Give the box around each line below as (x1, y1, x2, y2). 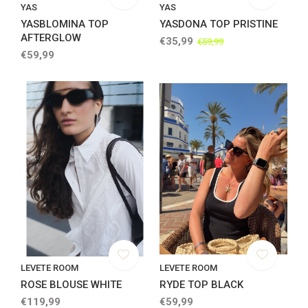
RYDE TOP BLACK (159, 278, 243, 291)
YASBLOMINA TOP (21, 18, 109, 31)
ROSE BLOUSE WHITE (21, 278, 122, 291)
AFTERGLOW (21, 32, 81, 45)
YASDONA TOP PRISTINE (159, 18, 278, 31)
